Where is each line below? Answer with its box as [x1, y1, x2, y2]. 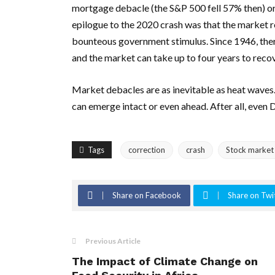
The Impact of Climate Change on [72, 254, 258, 268]
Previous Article [85, 236, 141, 246]
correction [128, 144, 165, 155]
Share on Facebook [112, 190, 181, 200]
